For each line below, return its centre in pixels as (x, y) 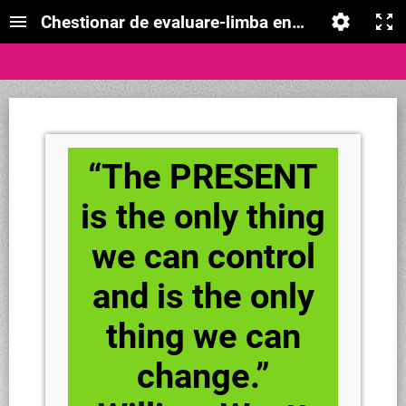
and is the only (203, 296)
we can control (203, 256)
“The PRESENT (203, 177)
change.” (203, 376)
